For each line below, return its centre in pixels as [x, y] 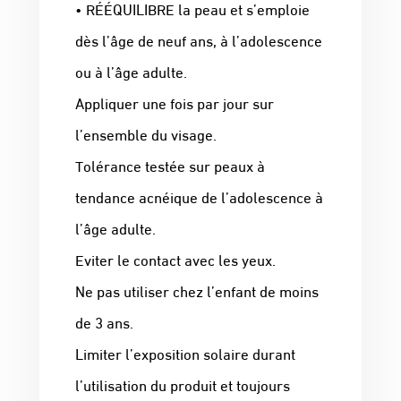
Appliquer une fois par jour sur [175, 103]
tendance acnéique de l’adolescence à [199, 197]
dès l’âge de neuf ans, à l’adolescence [199, 40]
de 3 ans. [104, 322]
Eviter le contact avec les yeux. [175, 260]
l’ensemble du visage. [146, 134]
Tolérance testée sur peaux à [170, 166]
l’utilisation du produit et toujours [183, 385]
